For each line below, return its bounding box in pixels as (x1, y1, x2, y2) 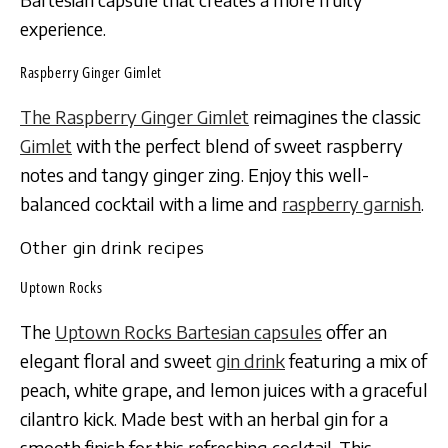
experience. (20, 16, 106, 40)
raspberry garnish (282, 191, 421, 215)
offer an (322, 319, 387, 343)
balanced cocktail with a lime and (20, 191, 282, 215)
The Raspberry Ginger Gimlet (20, 104, 249, 128)
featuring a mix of (285, 348, 427, 372)
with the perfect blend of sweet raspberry (72, 133, 403, 157)
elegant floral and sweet (20, 348, 216, 372)
